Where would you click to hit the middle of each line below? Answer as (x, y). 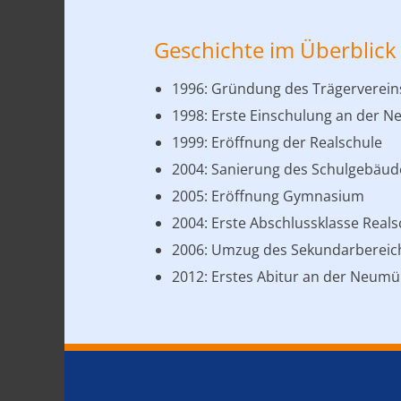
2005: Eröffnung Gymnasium (268, 196)
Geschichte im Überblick (275, 50)
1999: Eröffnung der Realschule (277, 142)
